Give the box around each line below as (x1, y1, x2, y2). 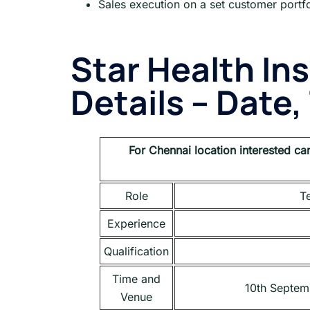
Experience (107, 217, 165, 231)
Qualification (104, 244, 169, 259)
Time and (112, 272, 161, 286)
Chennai (149, 143, 191, 158)
